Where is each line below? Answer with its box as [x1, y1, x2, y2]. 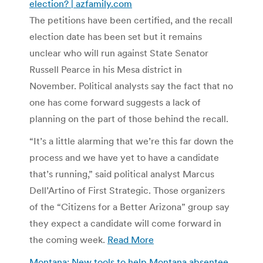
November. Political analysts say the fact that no [29, 79, 233, 92]
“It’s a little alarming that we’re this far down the [29, 134, 234, 147]
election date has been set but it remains [29, 30, 202, 42]
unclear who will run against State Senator [29, 46, 208, 59]
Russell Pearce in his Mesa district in [29, 63, 182, 75]
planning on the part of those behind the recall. [29, 112, 228, 124]
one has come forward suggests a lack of [29, 96, 201, 108]
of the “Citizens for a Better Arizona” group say [29, 200, 230, 213]
